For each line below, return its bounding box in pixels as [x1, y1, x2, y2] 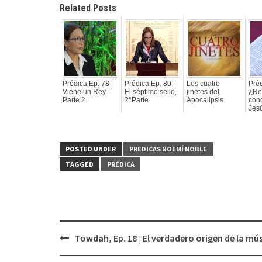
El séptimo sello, [125, 88, 177, 96]
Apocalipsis [187, 96, 223, 104]
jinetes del [187, 88, 219, 96]
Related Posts [60, 2, 116, 13]
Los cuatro [187, 80, 220, 88]
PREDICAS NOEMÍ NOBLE [129, 144, 207, 153]
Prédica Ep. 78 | [63, 80, 113, 88]
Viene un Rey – [63, 88, 112, 96]
